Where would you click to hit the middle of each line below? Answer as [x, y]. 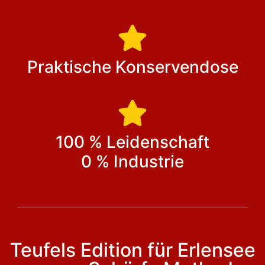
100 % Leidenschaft [132, 142]
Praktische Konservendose [132, 67]
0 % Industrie [132, 161]
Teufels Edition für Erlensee [132, 250]
